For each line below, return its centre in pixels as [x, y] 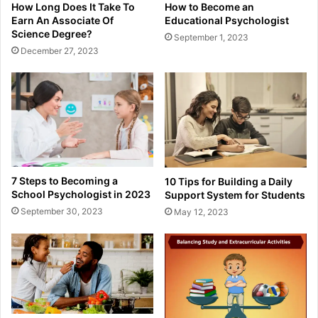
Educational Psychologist [227, 20]
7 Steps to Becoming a [65, 181]
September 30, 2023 [62, 212]
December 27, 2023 [60, 50]
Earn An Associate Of [62, 20]
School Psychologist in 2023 [81, 194]
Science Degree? [52, 33]
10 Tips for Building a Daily [229, 182]
